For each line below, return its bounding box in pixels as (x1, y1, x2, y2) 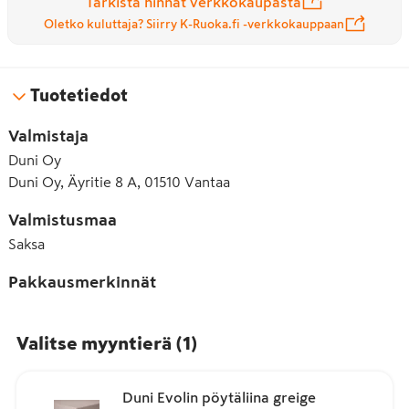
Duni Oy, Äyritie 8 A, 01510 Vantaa (8, 173, 230, 189)
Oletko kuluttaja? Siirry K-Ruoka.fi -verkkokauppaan (43, 18, 344, 30)
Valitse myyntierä (16, 333, 172, 352)
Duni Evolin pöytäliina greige (122, 389, 316, 404)
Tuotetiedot (30, 87, 128, 104)
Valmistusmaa (8, 211, 117, 228)
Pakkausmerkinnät (8, 273, 156, 290)
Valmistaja (8, 127, 89, 144)
